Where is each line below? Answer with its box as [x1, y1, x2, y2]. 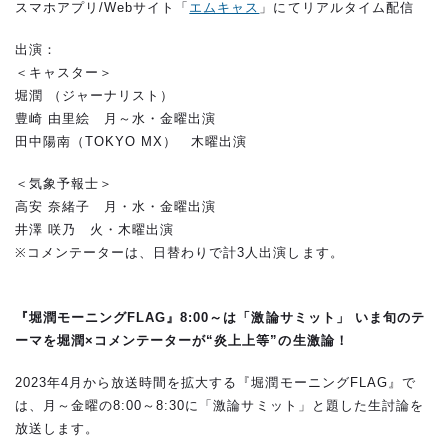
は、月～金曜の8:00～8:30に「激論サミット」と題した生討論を [15, 398, 424, 414]
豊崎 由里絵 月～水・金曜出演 [15, 110, 217, 126]
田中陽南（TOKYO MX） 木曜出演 [15, 133, 248, 149]
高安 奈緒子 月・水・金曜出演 [15, 199, 217, 215]
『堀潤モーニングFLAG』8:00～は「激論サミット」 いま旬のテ [15, 310, 425, 326]
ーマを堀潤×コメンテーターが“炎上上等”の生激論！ [15, 333, 349, 349]
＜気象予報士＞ [15, 176, 114, 192]
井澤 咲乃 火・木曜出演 [15, 222, 175, 238]
